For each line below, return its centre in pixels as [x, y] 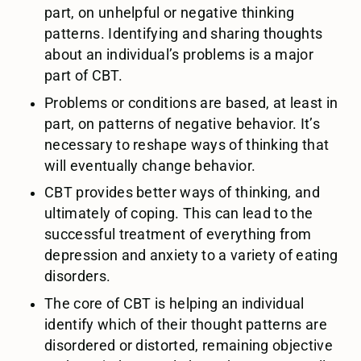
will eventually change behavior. [150, 166]
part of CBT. [83, 75]
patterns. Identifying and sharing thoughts [184, 33]
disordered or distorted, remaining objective [189, 346]
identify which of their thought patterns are [186, 325]
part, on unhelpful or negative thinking [170, 12]
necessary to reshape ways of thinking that [187, 145]
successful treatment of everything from [178, 235]
